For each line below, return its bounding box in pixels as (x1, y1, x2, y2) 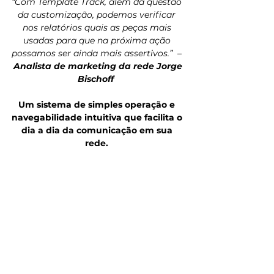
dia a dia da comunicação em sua (21, 125, 175, 136)
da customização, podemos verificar (18, 9, 178, 21)
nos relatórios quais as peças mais (22, 22, 174, 34)
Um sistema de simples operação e (18, 99, 177, 111)
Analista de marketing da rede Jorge (13, 61, 185, 72)
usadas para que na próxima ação (23, 35, 173, 46)
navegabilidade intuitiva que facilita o (11, 112, 185, 124)
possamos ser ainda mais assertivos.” (12, 48, 175, 59)
